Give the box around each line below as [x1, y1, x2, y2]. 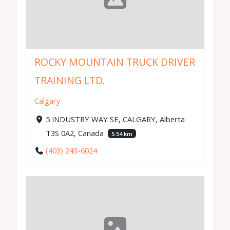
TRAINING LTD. [34, 73, 106, 88]
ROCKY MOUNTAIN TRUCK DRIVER [34, 55, 196, 69]
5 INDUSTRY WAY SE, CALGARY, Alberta [45, 113, 185, 124]
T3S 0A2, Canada [45, 127, 106, 138]
